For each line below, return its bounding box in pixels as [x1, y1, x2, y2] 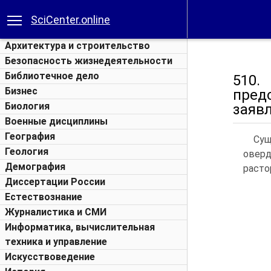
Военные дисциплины [5, 116, 108, 127]
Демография [5, 161, 65, 172]
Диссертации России [5, 176, 105, 188]
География [5, 131, 55, 142]
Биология [5, 100, 50, 112]
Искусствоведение [5, 251, 95, 263]
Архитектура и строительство [5, 40, 150, 51]
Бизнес [5, 85, 38, 97]
